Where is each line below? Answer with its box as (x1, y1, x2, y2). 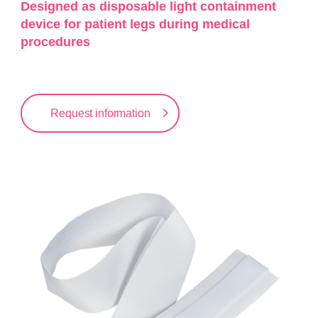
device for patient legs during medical (21, 17, 251, 32)
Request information (50, 107, 150, 120)
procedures (21, 35, 91, 50)
